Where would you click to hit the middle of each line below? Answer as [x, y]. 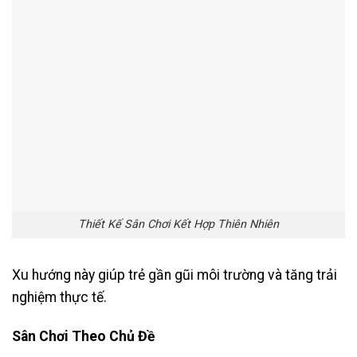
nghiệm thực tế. [59, 298]
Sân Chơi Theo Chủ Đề [84, 336]
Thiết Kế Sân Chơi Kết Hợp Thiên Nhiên [178, 225]
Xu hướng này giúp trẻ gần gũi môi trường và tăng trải [175, 275]
